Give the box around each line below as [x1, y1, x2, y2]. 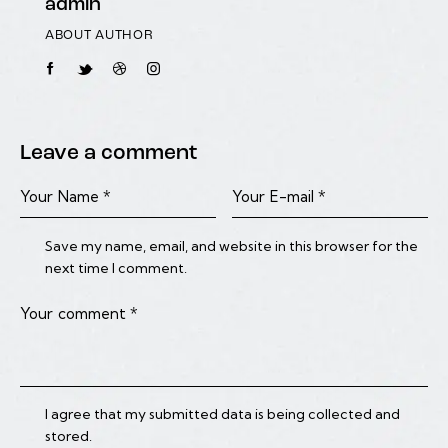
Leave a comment [20, 142, 197, 164]
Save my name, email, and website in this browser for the [45, 236, 419, 255]
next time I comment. [45, 258, 188, 277]
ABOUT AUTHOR [45, 28, 154, 42]
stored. [45, 427, 93, 446]
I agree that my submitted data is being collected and [45, 405, 401, 424]
